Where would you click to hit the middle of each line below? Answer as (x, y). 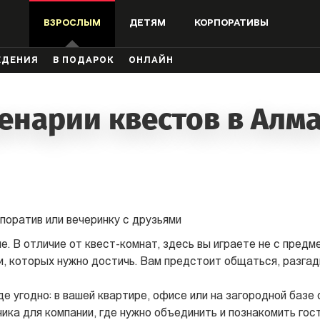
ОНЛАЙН (151, 61)
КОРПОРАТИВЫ (231, 23)
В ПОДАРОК (84, 61)
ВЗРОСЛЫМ (72, 23)
